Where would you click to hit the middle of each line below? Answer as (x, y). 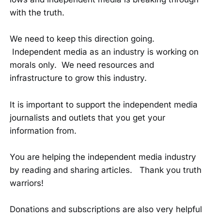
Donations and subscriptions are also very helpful (106, 209)
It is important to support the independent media (104, 104)
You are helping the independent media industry (103, 157)
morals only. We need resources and (82, 65)
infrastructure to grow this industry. (78, 78)
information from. (43, 131)
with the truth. (37, 13)
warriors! (27, 183)
